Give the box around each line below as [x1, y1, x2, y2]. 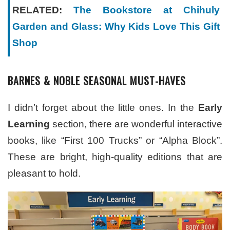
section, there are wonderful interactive [50, 119, 222, 130]
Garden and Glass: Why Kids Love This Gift [12, 21, 220, 32]
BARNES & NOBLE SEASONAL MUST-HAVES [8, 73, 186, 89]
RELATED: [12, 5, 73, 16]
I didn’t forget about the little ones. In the [8, 102, 198, 113]
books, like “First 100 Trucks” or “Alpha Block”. [8, 135, 222, 146]
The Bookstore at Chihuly [73, 5, 220, 16]
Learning [8, 119, 50, 130]
